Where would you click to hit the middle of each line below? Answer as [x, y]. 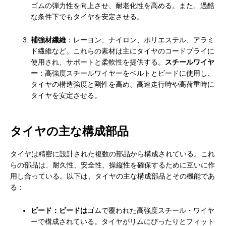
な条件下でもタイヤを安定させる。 [88, 17]
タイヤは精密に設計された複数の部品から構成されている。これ [112, 154]
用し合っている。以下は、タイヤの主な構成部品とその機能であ [112, 177]
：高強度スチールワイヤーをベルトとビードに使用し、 [126, 74]
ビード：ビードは [59, 211]
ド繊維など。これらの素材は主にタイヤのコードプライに [123, 51]
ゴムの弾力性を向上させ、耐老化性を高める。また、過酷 [123, 6]
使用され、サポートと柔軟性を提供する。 [98, 63]
